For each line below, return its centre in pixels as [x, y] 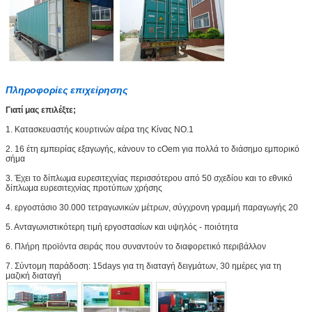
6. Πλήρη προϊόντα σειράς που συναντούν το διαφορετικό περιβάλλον [136, 247]
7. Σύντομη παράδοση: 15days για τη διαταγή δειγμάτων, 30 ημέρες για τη [143, 266]
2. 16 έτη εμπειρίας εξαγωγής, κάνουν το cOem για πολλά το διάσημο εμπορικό [153, 149]
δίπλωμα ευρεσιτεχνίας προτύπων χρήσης [84, 188]
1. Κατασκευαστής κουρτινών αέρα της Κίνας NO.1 [100, 130]
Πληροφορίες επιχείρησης [67, 90]
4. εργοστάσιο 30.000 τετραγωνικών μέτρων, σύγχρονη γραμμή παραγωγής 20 [152, 208]
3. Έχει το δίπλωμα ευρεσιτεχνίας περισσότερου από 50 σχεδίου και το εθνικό [149, 179]
